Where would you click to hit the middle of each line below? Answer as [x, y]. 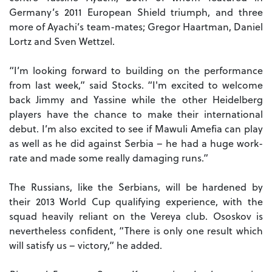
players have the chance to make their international [136, 114]
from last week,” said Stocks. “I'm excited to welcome [136, 85]
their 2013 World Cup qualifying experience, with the [136, 202]
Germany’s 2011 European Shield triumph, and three [136, 12]
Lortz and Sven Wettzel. [62, 41]
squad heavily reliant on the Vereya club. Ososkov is [136, 216]
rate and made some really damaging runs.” [109, 158]
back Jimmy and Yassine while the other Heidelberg [136, 100]
